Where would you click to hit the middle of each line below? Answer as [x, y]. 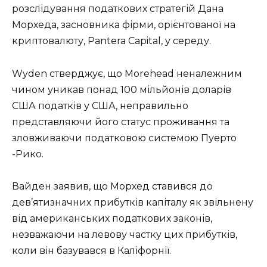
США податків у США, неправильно [100, 105]
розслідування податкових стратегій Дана [118, 9]
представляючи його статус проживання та [121, 122]
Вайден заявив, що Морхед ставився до [112, 186]
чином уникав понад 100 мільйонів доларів [122, 89]
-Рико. [28, 154]
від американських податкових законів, [112, 218]
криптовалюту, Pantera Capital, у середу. [111, 41]
